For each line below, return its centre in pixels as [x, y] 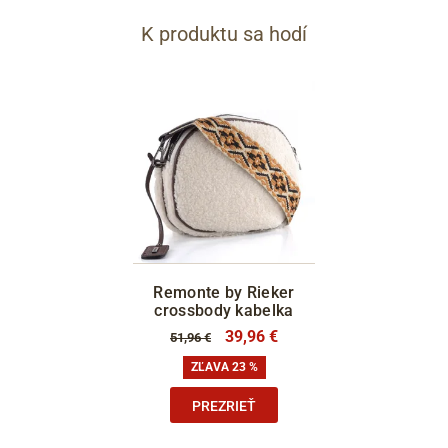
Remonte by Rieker [224, 293]
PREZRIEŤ [224, 405]
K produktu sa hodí [224, 34]
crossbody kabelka [224, 311]
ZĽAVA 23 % [224, 367]
